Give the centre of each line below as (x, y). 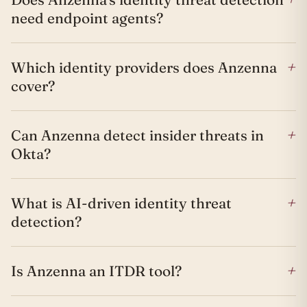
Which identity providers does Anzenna (144, 67)
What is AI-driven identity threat (121, 202)
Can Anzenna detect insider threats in (137, 135)
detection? (46, 221)
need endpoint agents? (87, 17)
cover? (33, 85)
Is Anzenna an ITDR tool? (96, 270)
